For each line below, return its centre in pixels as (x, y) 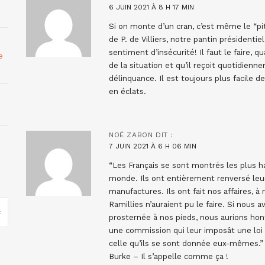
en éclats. (127, 91)
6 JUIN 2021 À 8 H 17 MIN (151, 7)
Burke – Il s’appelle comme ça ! (169, 256)
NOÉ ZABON (131, 135)
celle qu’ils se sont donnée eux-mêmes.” (186, 243)
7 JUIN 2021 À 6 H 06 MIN (153, 146)
